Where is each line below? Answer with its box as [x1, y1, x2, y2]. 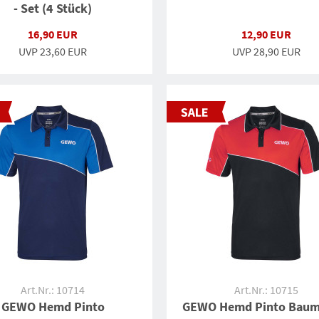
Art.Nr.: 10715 [234, 283, 298, 297]
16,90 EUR [28, 27, 78, 41]
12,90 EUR [241, 27, 291, 41]
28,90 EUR [253, 44, 300, 58]
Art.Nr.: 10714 [21, 283, 85, 297]
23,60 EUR [40, 44, 87, 58]
